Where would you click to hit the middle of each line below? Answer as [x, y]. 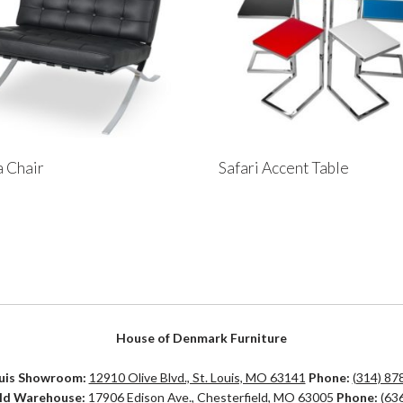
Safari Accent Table [284, 168]
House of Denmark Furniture [201, 338]
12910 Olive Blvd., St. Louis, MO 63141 [197, 378]
